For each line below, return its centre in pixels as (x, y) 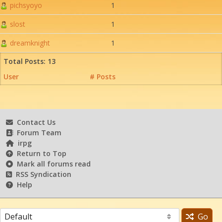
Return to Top (40, 153)
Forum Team (37, 132)
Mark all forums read (52, 164)
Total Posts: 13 (29, 61)
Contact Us (34, 122)
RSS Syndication (42, 174)
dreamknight (29, 43)
